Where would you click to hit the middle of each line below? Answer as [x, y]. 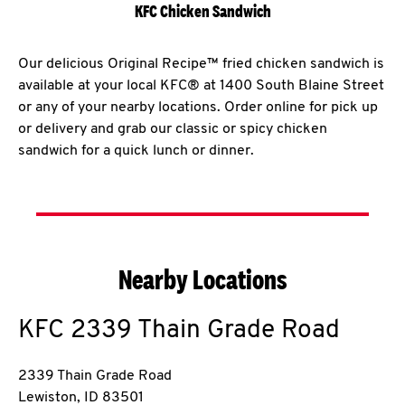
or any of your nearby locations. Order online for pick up [198, 108]
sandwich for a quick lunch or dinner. [136, 151]
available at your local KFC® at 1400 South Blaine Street [201, 86]
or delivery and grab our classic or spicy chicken [173, 129]
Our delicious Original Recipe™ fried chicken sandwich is [201, 64]
